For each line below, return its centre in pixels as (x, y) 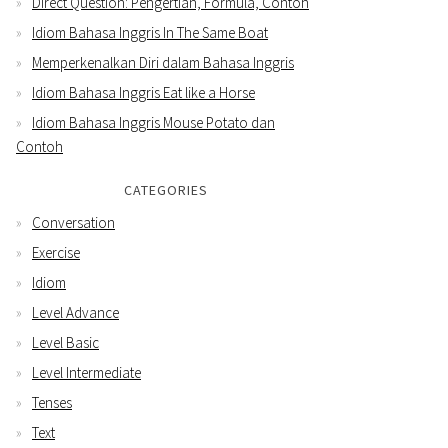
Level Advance (75, 312)
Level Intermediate (86, 372)
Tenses (52, 402)
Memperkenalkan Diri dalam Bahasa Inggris (163, 62)
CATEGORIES (166, 189)
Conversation (73, 222)
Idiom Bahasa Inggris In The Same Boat (150, 32)
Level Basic (65, 342)
